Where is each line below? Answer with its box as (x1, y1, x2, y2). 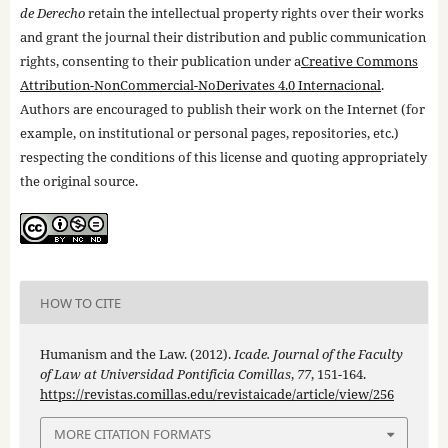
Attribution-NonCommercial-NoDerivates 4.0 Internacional (19, 76, 381, 95)
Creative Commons (300, 52, 418, 71)
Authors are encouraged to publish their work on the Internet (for (19, 100, 425, 119)
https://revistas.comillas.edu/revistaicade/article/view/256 (39, 385, 394, 404)
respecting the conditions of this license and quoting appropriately (19, 148, 427, 167)
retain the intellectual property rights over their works (84, 4, 424, 23)
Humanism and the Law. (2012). (39, 345, 234, 364)
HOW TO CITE (39, 293, 121, 312)
